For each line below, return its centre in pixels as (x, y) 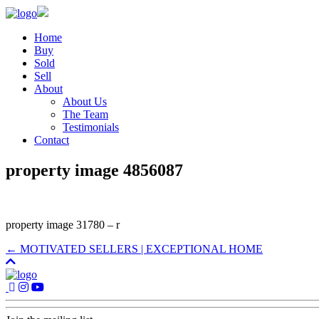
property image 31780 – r (63, 224)
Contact (52, 140)
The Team (85, 114)
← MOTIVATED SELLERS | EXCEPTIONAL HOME (134, 249)
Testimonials (91, 127)
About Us (85, 101)
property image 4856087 (94, 170)
